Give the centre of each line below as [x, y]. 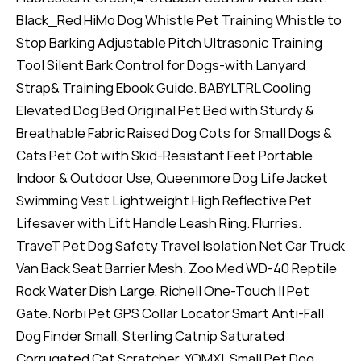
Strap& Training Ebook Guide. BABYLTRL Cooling [164, 88]
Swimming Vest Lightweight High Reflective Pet [164, 201]
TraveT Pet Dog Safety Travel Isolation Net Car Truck [180, 246]
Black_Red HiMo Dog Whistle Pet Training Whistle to [179, 20]
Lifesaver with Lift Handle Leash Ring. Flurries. [159, 223]
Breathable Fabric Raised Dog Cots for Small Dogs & [174, 133]
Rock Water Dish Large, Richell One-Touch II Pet [163, 291]
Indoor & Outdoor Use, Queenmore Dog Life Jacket [172, 178]
